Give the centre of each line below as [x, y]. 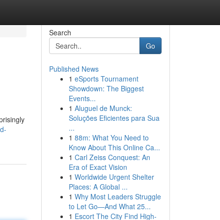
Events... [82, 98]
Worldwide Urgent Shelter [114, 177]
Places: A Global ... [98, 187]
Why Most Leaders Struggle [118, 196]
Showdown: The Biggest [106, 88]
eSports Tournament [106, 79]
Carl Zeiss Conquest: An [112, 157]
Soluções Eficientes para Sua [114, 118]
